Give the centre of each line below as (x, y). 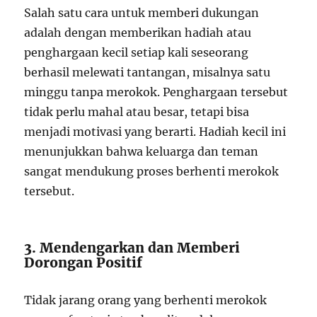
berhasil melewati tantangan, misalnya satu (148, 73)
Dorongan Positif (83, 263)
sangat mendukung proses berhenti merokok (152, 172)
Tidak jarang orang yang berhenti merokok (146, 300)
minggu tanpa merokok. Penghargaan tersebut (156, 92)
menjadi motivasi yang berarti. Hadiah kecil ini (155, 132)
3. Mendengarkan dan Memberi (132, 248)
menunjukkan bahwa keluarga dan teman (142, 152)
